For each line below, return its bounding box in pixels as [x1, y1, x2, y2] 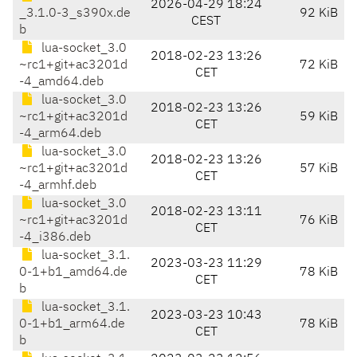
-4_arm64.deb [19, 127, 101, 141]
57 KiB [300, 163, 338, 176]
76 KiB [300, 214, 338, 228]
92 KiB [300, 7, 338, 21]
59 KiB [300, 111, 338, 124]
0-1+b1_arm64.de [19, 318, 125, 331]
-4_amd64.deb [19, 76, 104, 89]
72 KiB [300, 59, 338, 73]
